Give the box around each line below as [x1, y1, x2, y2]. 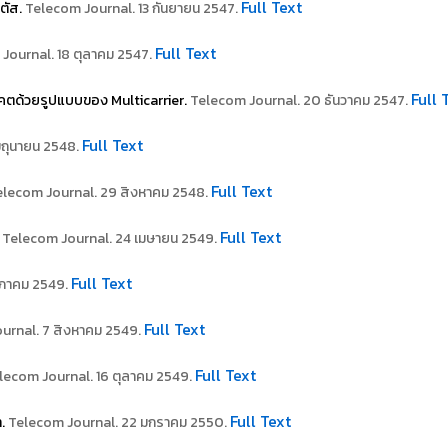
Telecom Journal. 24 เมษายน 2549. [2, 228, 220, 249]
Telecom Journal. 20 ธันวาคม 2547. [190, 90, 408, 111]
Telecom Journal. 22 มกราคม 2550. [8, 412, 230, 433]
